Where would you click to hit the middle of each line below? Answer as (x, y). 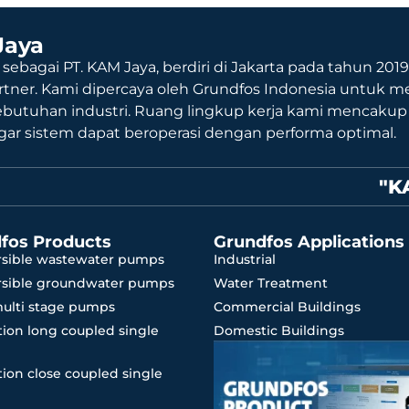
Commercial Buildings (287, 306)
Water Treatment (271, 283)
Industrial (245, 259)
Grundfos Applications (309, 241)
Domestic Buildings (279, 330)
